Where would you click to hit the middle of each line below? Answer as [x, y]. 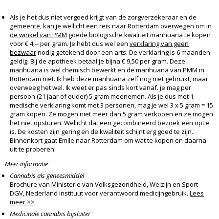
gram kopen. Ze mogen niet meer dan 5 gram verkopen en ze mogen [111, 114]
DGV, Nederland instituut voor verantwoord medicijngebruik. [100, 193]
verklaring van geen [159, 44]
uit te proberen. [33, 149]
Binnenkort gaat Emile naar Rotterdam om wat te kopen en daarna [108, 141]
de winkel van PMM [38, 35]
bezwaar [23, 53]
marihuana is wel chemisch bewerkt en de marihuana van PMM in [107, 70]
